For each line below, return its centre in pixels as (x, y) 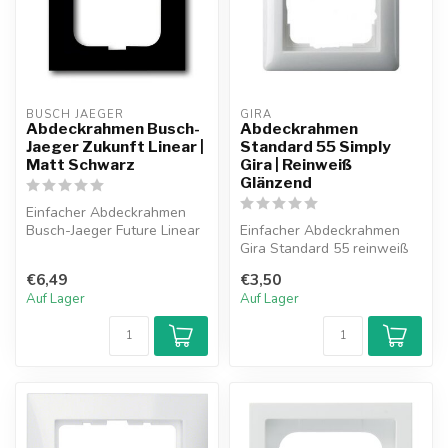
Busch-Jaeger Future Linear (113, 230)
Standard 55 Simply (315, 146)
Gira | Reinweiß (296, 164)
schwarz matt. (70, 248)
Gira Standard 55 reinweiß (324, 248)
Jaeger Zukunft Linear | (115, 146)
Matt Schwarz (80, 164)
